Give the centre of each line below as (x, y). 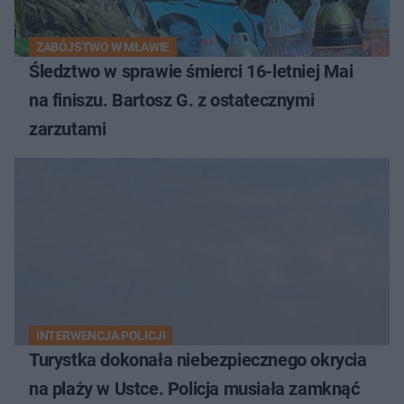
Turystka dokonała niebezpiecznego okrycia (198, 360)
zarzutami (68, 129)
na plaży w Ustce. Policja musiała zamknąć (194, 389)
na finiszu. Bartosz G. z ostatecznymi (172, 101)
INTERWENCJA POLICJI (101, 336)
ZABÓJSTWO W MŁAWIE (103, 47)
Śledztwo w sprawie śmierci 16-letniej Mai (191, 72)
